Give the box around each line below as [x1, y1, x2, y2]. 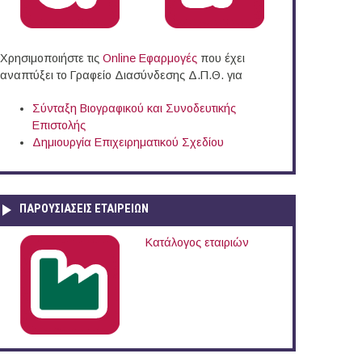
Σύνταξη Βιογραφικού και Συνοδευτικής [32, 102, 236, 116]
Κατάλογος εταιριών [145, 235, 249, 249]
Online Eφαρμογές [103, 52, 197, 65]
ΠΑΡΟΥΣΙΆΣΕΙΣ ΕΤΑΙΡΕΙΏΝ [19, 201, 149, 216]
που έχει [197, 52, 245, 65]
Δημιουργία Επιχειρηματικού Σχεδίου [32, 136, 224, 149]
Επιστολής [32, 119, 86, 133]
